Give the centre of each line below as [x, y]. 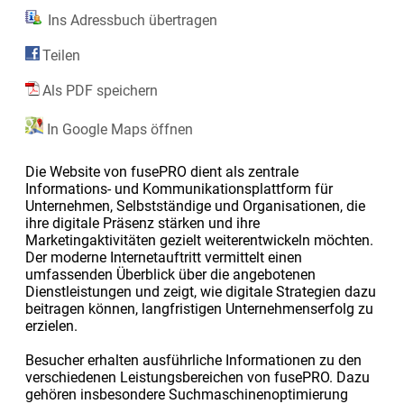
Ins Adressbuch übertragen [130, 20]
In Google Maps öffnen [118, 129]
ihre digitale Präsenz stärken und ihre [142, 223]
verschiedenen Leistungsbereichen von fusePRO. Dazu [197, 377]
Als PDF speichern [100, 90]
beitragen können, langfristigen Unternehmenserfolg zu [199, 308]
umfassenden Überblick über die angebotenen [170, 274]
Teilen [61, 55]
